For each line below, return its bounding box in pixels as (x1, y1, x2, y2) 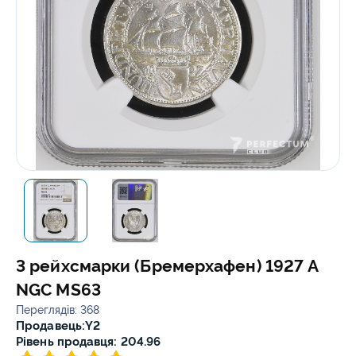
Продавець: (16, 319, 85, 333)
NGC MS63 (16, 280, 101, 300)
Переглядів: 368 (16, 304, 100, 316)
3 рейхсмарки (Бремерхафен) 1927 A (16, 256, 319, 276)
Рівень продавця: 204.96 (16, 335, 161, 349)
